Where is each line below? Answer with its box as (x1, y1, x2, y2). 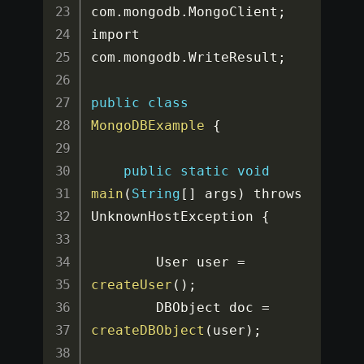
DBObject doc (156, 300, 262, 316)
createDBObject (91, 323, 206, 339)
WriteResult (188, 50, 279, 66)
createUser (91, 277, 173, 293)
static (180, 163, 230, 180)
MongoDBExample (91, 118, 206, 134)
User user (156, 254, 238, 271)
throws (245, 186, 303, 202)
